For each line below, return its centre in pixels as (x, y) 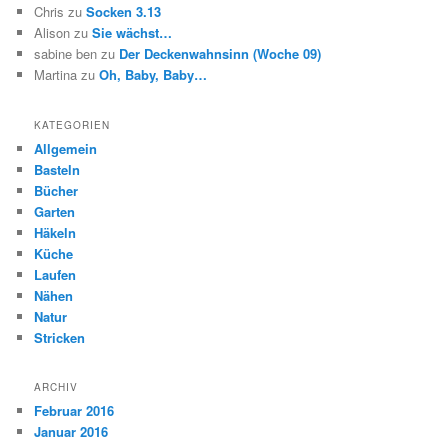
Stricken (60, 337)
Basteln (57, 169)
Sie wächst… (132, 33)
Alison (52, 33)
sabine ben (66, 54)
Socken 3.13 (124, 12)
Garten (55, 211)
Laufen (55, 274)
